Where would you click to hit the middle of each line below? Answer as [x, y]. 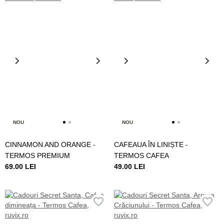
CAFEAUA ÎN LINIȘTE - [151, 144]
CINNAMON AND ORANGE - [50, 144]
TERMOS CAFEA [141, 155]
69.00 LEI [20, 166]
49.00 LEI [129, 166]
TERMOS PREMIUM [37, 155]
